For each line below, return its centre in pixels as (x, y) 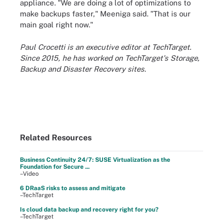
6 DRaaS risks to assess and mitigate (73, 188)
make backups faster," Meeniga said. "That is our (105, 14)
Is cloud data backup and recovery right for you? (89, 210)
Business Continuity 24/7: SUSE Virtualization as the (95, 160)
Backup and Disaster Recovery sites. (83, 69)
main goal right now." (56, 25)
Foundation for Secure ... (55, 167)
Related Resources (56, 138)
